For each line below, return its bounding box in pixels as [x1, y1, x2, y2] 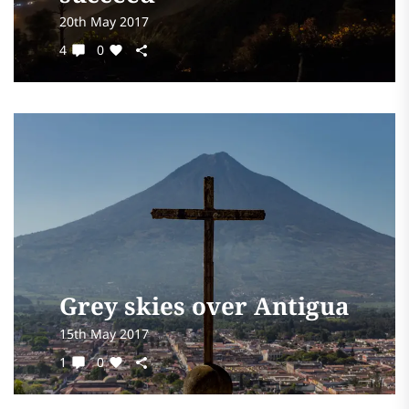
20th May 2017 [59, 13, 149, 30]
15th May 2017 [59, 325, 149, 342]
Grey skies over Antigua [59, 289, 350, 322]
